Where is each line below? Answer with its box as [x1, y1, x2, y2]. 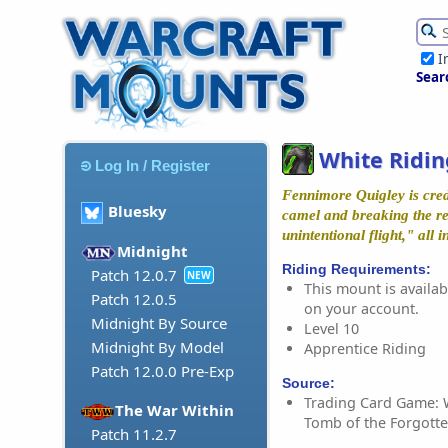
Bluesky [108, 201, 167, 222]
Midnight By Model [91, 337, 224, 358]
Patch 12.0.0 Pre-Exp [91, 361, 234, 382]
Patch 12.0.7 [91, 265, 177, 286]
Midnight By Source [91, 313, 227, 334]
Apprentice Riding [304, 338, 426, 358]
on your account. [304, 298, 419, 318]
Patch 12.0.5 [91, 289, 177, 310]
